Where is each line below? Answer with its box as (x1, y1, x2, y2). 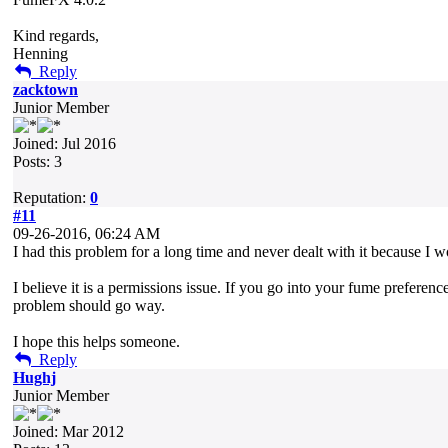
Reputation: (13, 189, 90, 206)
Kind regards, (13, 27, 99, 44)
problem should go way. (13, 297, 165, 314)
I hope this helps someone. (13, 333, 180, 350)
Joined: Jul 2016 (13, 135, 116, 152)
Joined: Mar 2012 (13, 423, 124, 440)
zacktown (13, 81, 78, 98)
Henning (13, 45, 68, 62)
